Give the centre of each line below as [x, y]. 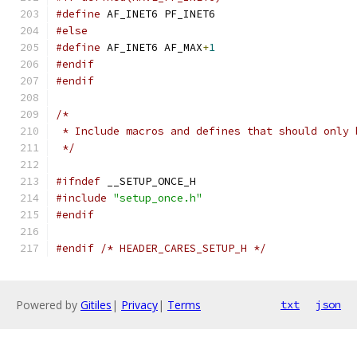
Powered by [48, 305]
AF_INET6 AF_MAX [151, 47]
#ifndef [78, 181]
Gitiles [96, 305]
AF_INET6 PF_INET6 [158, 14]
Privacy [139, 305]
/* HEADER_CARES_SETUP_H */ [183, 248]
